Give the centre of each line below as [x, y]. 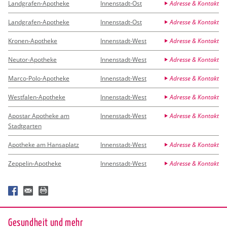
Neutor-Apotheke [32, 59]
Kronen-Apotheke [33, 41]
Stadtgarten [25, 126]
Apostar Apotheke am [39, 116]
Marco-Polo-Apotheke [39, 78]
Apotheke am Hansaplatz [44, 144]
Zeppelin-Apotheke [35, 163]
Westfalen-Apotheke [37, 97]
